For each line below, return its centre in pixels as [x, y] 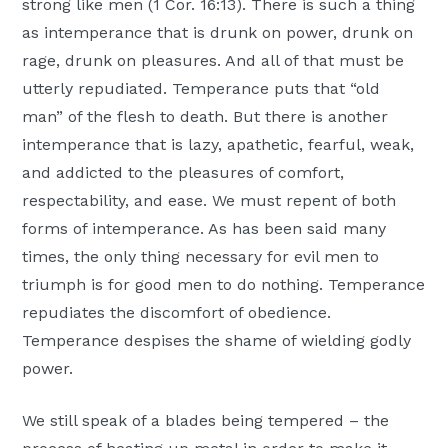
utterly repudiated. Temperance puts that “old [201, 88]
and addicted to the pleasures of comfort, [183, 172]
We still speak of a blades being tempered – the [206, 420]
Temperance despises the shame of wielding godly [217, 340]
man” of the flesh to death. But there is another [205, 116]
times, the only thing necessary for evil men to [201, 256]
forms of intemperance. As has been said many [204, 228]
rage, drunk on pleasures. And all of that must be [213, 60]
